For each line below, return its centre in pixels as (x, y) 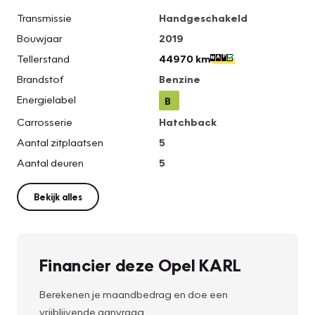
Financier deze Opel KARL (141, 265)
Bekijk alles (58, 197)
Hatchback (188, 122)
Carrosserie (45, 122)
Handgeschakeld (203, 18)
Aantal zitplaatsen (60, 142)
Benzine (180, 79)
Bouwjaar (40, 38)
